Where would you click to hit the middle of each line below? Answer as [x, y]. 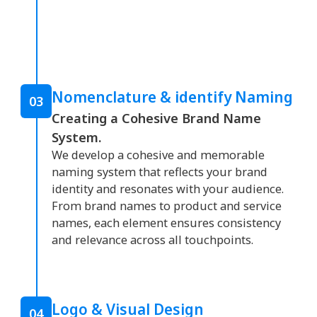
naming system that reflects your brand [160, 172]
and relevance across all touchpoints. [152, 240]
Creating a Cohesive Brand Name [156, 118]
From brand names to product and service [167, 206]
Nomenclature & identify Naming [172, 97]
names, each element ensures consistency [166, 223]
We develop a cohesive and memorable [158, 155]
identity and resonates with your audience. [168, 189]
